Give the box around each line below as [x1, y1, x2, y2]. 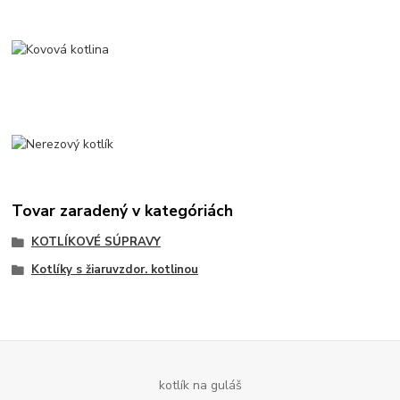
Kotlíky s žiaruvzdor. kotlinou [30, 262, 198, 279]
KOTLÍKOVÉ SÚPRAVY [30, 233, 161, 250]
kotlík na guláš [158, 376, 242, 394]
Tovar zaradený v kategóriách [12, 199, 234, 221]
